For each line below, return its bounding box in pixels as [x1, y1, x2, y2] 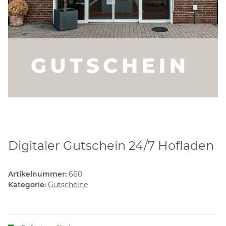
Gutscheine [48, 180, 88, 190]
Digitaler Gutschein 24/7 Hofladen [8, 138, 214, 153]
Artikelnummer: [8, 169, 69, 179]
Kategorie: [8, 180, 48, 190]
